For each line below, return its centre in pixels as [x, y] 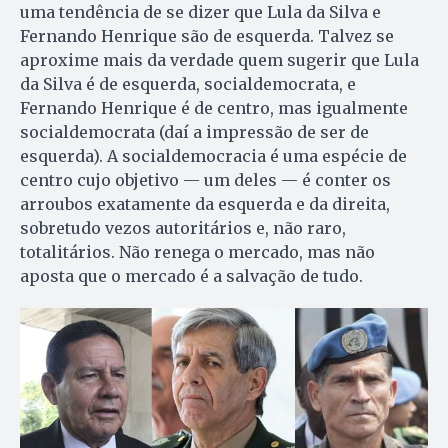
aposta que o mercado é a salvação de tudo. [191, 276]
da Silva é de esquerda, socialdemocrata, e [188, 84]
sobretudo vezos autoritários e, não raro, [183, 228]
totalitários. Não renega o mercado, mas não [197, 252]
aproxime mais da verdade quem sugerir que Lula [219, 60]
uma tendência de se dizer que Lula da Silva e [200, 12]
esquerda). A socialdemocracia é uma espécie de [213, 156]
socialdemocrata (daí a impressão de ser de [194, 132]
